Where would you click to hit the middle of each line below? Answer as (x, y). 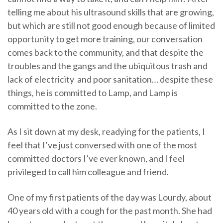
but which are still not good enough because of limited (111, 26)
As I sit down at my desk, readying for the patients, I (106, 132)
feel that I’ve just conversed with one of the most (102, 145)
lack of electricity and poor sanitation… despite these (110, 79)
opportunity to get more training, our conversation (105, 39)
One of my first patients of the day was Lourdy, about (110, 197)
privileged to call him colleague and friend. (88, 172)
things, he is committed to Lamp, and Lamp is (93, 93)
